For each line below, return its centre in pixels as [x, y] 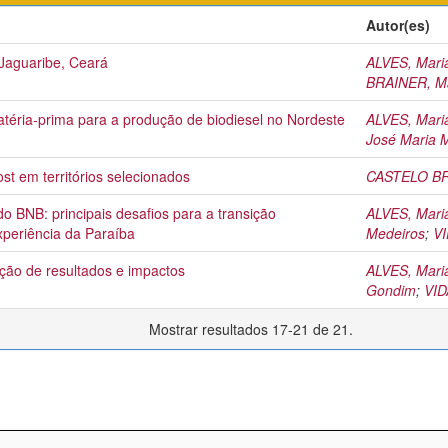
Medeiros [395, 233]
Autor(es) [398, 25]
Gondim [391, 290]
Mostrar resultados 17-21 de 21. [252, 329]
